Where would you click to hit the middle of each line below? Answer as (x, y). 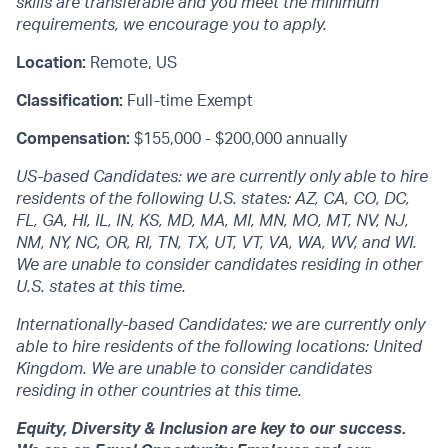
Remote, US (133, 63)
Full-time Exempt (190, 101)
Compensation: (75, 139)
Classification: (71, 101)
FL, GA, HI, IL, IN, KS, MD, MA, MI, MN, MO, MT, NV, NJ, (212, 221)
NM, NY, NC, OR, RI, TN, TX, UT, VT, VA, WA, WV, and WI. (216, 243)
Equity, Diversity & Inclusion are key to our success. (211, 429)
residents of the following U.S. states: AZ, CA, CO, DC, (213, 199)
